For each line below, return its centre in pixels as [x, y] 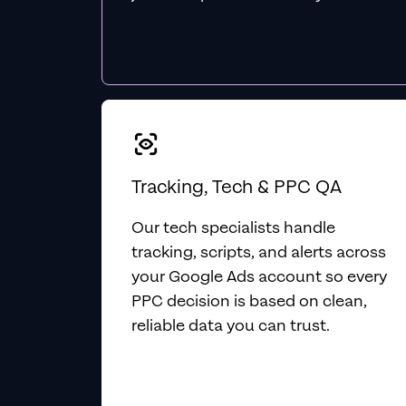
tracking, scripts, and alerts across [259, 252]
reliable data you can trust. [231, 326]
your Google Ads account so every [259, 277]
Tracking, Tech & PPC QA [237, 187]
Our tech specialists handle [233, 228]
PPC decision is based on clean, [249, 301]
